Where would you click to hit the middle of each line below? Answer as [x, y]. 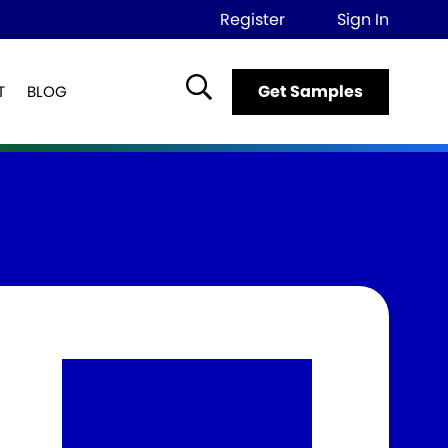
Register [252, 20]
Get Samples [310, 91]
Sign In [363, 20]
